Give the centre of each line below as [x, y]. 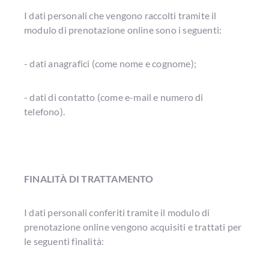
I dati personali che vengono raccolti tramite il [120, 15]
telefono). [44, 111]
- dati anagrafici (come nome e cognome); [110, 63]
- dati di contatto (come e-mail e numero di [114, 97]
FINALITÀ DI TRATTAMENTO [90, 179]
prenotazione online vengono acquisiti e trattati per [133, 227]
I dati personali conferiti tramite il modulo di [117, 212]
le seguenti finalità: [64, 241]
